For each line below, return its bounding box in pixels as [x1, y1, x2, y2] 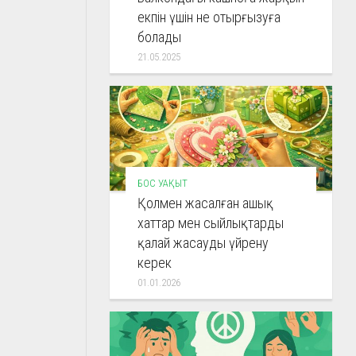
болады [137, 29, 181, 46]
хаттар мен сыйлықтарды [137, 215, 284, 232]
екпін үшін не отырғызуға [137, 9, 281, 26]
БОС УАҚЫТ [137, 177, 188, 190]
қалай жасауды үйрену [137, 234, 269, 252]
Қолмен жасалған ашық [137, 195, 273, 212]
